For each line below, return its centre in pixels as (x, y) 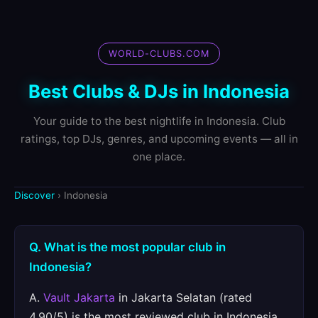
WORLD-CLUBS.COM (159, 54)
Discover (34, 195)
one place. (159, 157)
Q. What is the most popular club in (127, 247)
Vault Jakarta (79, 297)
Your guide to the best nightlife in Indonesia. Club (159, 121)
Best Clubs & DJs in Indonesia (159, 91)
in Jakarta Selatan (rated (183, 297)
